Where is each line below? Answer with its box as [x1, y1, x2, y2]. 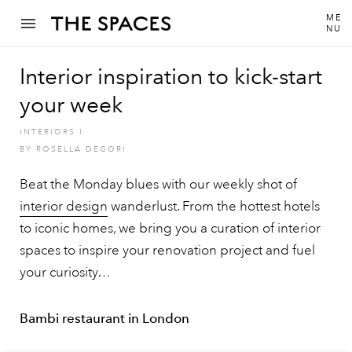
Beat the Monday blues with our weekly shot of [20, 176, 297, 192]
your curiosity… [20, 264, 111, 280]
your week [20, 92, 123, 118]
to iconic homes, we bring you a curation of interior [20, 220, 321, 236]
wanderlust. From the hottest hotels [108, 198, 320, 214]
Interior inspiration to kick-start [20, 64, 322, 90]
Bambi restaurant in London [20, 310, 189, 326]
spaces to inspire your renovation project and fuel [20, 242, 315, 258]
